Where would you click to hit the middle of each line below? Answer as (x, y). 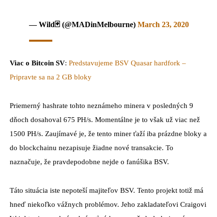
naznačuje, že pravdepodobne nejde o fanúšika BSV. (89, 162)
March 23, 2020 (163, 25)
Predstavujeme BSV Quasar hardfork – (127, 63)
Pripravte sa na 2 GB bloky (51, 77)
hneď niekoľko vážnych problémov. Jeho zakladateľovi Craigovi (108, 204)
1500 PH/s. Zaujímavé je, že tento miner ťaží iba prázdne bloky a (108, 134)
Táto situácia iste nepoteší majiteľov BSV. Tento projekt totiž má (107, 190)
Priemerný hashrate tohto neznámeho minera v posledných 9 (101, 106)
